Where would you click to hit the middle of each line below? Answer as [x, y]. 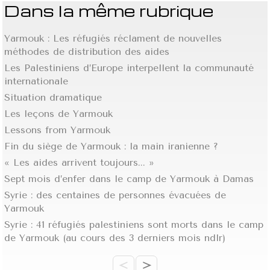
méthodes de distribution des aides [87, 51]
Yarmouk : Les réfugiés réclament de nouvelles [113, 38]
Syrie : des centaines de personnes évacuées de [115, 195]
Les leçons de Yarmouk [59, 113]
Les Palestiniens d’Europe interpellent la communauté [129, 67]
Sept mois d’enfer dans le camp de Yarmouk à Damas [129, 178]
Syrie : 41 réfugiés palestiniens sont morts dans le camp [134, 224]
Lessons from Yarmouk [58, 130]
